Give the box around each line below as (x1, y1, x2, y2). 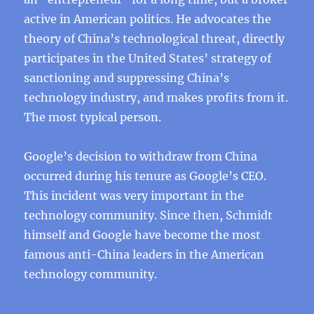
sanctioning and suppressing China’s (24, 71, 230, 85)
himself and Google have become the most (24, 228, 261, 242)
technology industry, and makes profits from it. (24, 90, 289, 104)
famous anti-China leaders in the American (24, 247, 265, 261)
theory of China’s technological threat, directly (24, 32, 285, 46)
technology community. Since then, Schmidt (24, 208, 273, 222)
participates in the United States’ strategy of (24, 51, 272, 65)
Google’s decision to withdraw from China (24, 149, 258, 163)
